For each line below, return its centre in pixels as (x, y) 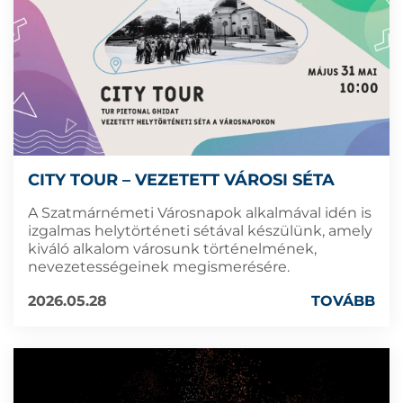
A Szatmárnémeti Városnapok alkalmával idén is (200, 212)
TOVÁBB (343, 300)
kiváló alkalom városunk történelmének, (172, 248)
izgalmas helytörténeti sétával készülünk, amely (200, 230)
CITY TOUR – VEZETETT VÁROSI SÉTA (181, 179)
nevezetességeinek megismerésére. (159, 266)
